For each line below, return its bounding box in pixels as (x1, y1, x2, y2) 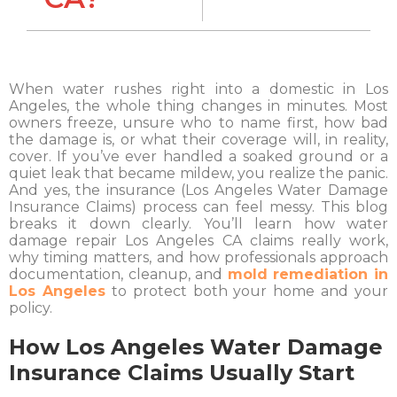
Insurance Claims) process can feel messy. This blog (9, 198, 388, 216)
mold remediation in (227, 266, 389, 284)
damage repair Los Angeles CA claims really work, (9, 232, 388, 250)
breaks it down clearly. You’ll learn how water (9, 215, 388, 233)
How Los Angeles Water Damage (9, 334, 383, 361)
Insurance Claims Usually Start (9, 360, 354, 386)
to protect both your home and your (105, 283, 388, 300)
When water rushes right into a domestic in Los (9, 81, 388, 98)
